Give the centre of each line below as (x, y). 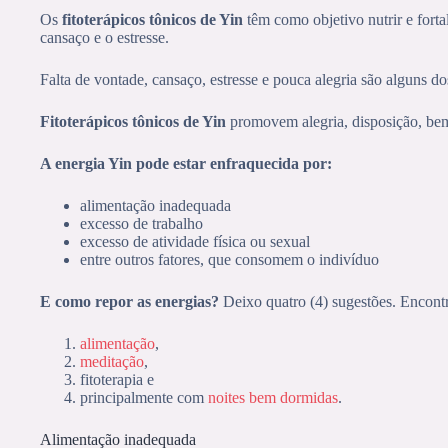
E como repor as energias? (129, 301)
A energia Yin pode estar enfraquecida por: (186, 163)
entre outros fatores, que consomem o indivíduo (229, 259)
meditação (112, 361)
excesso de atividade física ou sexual (195, 241)
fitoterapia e (117, 379)
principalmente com (144, 397)
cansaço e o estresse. (104, 37)
